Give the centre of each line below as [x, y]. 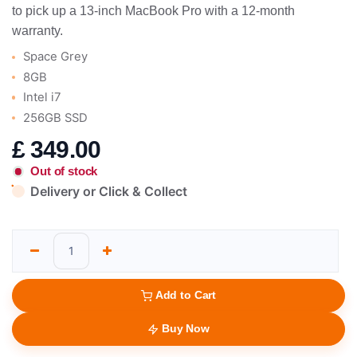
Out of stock [64, 171]
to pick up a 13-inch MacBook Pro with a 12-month [153, 11]
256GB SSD [56, 118]
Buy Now [185, 329]
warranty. [37, 31]
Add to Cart [186, 295]
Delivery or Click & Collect [109, 192]
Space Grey [56, 57]
